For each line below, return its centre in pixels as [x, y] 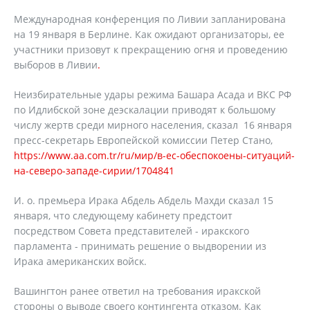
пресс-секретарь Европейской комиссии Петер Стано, [143, 140]
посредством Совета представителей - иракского [131, 231]
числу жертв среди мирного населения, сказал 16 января [153, 125]
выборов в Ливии [56, 65]
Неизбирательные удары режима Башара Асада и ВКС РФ [153, 94]
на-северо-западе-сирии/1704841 [94, 171]
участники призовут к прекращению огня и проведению [151, 49]
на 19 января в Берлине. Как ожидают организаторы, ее [149, 34]
